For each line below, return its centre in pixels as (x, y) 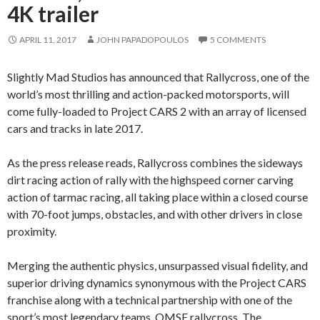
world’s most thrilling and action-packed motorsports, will (148, 94)
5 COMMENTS (238, 39)
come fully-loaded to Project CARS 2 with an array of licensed (157, 111)
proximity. (32, 231)
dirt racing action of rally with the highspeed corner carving (150, 179)
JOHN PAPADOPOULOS (142, 39)
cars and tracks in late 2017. (75, 128)
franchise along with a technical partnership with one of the (150, 299)
